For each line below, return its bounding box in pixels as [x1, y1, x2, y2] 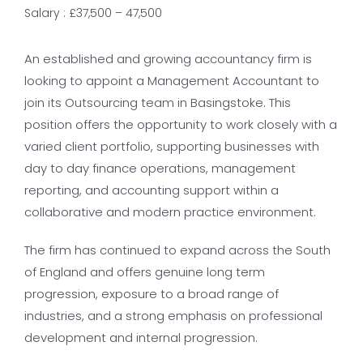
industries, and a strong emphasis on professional [24, 307, 322, 324]
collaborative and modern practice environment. [24, 203, 316, 220]
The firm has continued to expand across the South [24, 241, 331, 258]
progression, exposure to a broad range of [24, 285, 279, 302]
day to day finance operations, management [24, 160, 296, 177]
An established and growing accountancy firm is [24, 50, 312, 67]
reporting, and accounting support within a [24, 181, 279, 199]
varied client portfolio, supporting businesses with [24, 138, 319, 155]
